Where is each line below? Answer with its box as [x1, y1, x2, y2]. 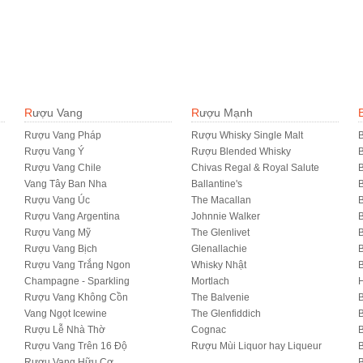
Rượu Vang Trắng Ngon [24, 259, 131, 271]
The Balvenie [191, 292, 250, 303]
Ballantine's [191, 178, 243, 190]
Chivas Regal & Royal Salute [191, 162, 320, 173]
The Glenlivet [191, 227, 250, 238]
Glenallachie [191, 243, 248, 254]
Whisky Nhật [191, 259, 247, 271]
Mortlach [191, 275, 230, 287]
